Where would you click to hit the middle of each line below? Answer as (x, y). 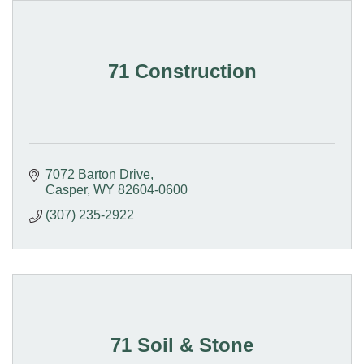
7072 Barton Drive (98, 174)
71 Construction (182, 71)
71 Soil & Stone (182, 344)
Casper (66, 189)
